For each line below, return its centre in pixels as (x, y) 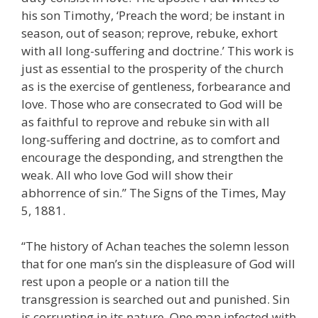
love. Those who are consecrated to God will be (152, 104)
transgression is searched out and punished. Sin (155, 300)
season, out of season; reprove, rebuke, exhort (149, 33)
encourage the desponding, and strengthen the (152, 157)
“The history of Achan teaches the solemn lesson (155, 246)
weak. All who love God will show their (127, 175)
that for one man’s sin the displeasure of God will (158, 264)
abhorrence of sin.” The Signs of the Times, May (154, 192)
